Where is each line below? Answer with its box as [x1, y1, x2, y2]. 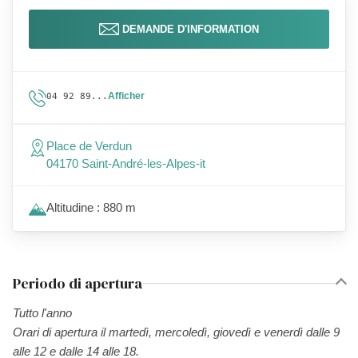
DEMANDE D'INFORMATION [122, 23, 259, 35]
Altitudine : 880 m [46, 201, 136, 214]
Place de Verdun [46, 139, 132, 153]
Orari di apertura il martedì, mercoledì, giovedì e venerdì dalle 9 [13, 325, 340, 339]
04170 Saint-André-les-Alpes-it [46, 157, 205, 170]
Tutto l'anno [13, 306, 72, 320]
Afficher [108, 90, 145, 101]
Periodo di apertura [13, 273, 142, 293]
